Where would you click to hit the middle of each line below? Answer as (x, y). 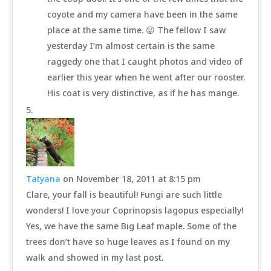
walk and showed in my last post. (94, 257)
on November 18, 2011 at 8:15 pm (132, 179)
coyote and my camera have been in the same (142, 14)
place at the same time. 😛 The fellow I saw (136, 30)
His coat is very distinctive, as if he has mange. (143, 93)
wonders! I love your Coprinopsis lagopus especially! (134, 210)
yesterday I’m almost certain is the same (131, 46)
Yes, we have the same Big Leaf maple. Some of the (131, 226)
